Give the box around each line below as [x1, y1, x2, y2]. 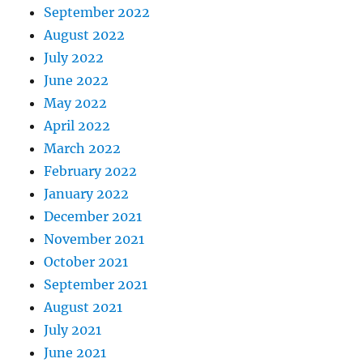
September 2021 [44, 276, 148, 293]
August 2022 [44, 27, 126, 44]
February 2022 [44, 163, 138, 180]
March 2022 [44, 140, 122, 157]
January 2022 [44, 186, 130, 203]
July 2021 [44, 322, 102, 339]
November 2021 [44, 231, 145, 248]
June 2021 [44, 344, 107, 361]
